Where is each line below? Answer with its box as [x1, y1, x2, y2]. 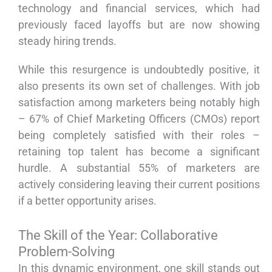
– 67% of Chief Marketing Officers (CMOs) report [18, 112, 260, 126]
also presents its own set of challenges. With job [18, 80, 260, 93]
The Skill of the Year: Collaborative [18, 228, 218, 243]
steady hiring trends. [18, 35, 117, 48]
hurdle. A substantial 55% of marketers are [18, 161, 260, 175]
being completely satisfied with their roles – [18, 129, 260, 142]
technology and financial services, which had [18, 2, 260, 15]
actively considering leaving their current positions [18, 178, 260, 191]
